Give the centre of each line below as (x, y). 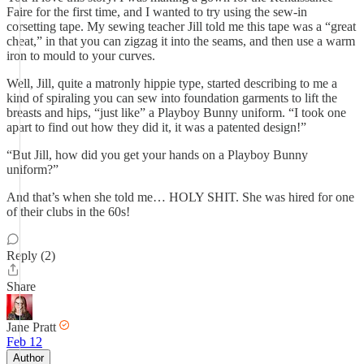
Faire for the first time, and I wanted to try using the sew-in (157, 12)
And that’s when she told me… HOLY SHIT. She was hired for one (180, 197)
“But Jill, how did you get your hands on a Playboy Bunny (157, 155)
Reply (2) (31, 256)
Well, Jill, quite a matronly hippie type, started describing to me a (172, 83)
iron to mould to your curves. (81, 56)
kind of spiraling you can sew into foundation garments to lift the (172, 98)
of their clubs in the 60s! (68, 212)
